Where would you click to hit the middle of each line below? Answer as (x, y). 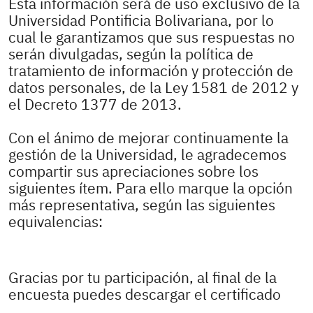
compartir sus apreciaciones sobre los (133, 172)
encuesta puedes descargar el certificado (145, 295)
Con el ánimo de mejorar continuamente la (148, 138)
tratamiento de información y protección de (151, 71)
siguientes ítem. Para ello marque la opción (151, 189)
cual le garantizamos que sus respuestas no (152, 38)
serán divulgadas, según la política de (131, 54)
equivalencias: (56, 222)
